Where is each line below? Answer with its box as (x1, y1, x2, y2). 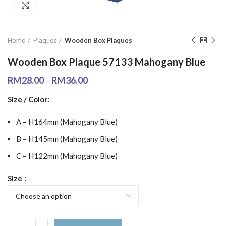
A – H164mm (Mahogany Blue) (16, 117, 118, 126)
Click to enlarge (35, 1, 86, 9)
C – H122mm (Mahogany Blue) (16, 151, 118, 160)
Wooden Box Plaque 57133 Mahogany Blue (8, 55, 205, 68)
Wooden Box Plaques (65, 36, 132, 44)
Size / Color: (8, 95, 49, 104)
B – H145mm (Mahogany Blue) (16, 134, 118, 143)
